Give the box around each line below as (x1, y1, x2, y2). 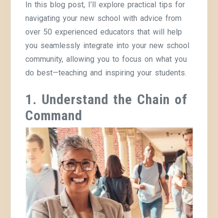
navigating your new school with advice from (25, 13, 182, 23)
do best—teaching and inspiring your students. (25, 68, 187, 77)
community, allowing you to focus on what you (25, 54, 187, 64)
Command (25, 107, 83, 124)
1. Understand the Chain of (25, 91, 188, 108)
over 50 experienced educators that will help (25, 27, 182, 36)
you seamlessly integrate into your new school (25, 40, 190, 50)
